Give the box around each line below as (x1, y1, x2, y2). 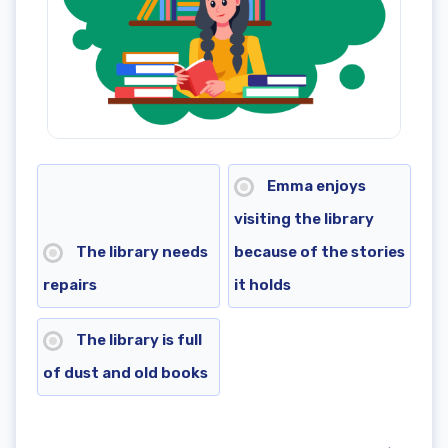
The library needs (72, 243, 208, 262)
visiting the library (234, 210, 374, 229)
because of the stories (234, 243, 405, 262)
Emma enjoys (264, 177, 366, 196)
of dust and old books (42, 364, 208, 383)
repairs (42, 276, 97, 295)
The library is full (72, 331, 202, 350)
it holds (234, 276, 291, 295)
